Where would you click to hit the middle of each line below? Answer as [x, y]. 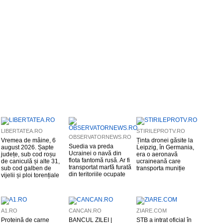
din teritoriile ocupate [97, 174]
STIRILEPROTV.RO [161, 131]
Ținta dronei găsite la [165, 140]
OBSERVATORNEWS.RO [100, 137]
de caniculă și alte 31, [30, 161]
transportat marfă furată [100, 167]
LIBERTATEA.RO [22, 131]
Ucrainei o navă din [95, 153]
